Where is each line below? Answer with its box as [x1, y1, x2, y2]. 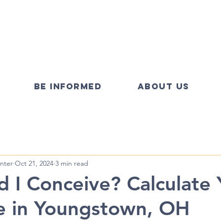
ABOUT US [137, 81, 189, 92]
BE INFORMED [34, 81, 102, 92]
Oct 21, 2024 [15, 158, 53, 168]
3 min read [55, 158, 88, 168]
